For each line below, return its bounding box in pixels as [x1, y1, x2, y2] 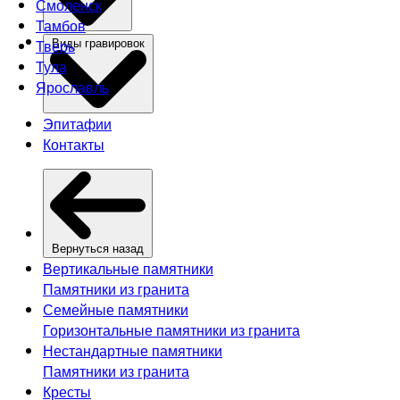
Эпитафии [43, 112, 112, 134]
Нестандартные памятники [43, 340, 222, 361]
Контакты [43, 133, 104, 154]
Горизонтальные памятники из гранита [43, 320, 300, 340]
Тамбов [36, 15, 86, 36]
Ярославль [36, 77, 109, 97]
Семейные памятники [43, 299, 188, 320]
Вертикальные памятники [43, 258, 213, 279]
